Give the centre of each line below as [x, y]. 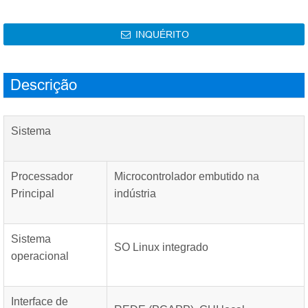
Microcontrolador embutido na [187, 176]
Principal [33, 194]
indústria [135, 194]
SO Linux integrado [161, 247]
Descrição [44, 85]
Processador [42, 176]
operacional [40, 256]
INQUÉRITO [161, 34]
